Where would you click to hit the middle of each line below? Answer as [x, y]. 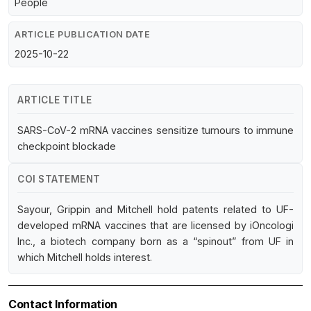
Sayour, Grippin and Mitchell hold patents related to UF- [155, 210]
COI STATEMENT [59, 179]
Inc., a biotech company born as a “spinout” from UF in [155, 242]
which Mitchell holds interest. [85, 258]
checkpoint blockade [67, 146]
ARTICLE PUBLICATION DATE [82, 35]
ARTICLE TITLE [55, 100]
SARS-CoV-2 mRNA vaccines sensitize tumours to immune [155, 131]
